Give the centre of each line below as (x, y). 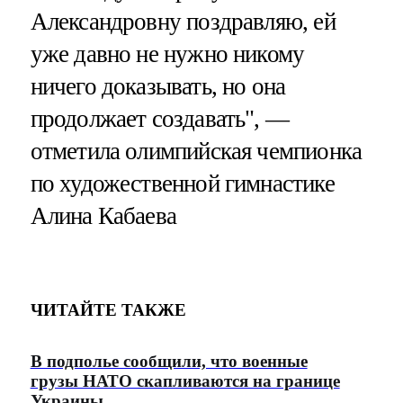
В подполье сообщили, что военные (169, 362)
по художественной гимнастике (182, 184)
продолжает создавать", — (160, 119)
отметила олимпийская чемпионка (196, 152)
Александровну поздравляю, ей (183, 22)
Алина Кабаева (103, 216)
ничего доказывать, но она (158, 87)
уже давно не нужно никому (167, 54)
